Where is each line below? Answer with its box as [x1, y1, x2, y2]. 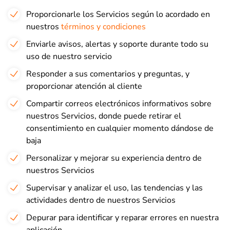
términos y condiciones [61, 21, 146, 32]
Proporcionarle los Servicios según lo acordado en [26, 9, 210, 20]
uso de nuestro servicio [26, 51, 112, 62]
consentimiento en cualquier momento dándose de [26, 123, 214, 134]
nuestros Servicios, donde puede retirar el [26, 110, 181, 122]
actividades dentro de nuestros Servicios [26, 195, 176, 206]
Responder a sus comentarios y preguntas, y [26, 68, 189, 80]
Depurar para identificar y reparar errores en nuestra [26, 212, 219, 223]
